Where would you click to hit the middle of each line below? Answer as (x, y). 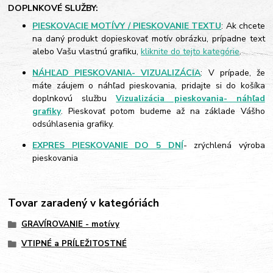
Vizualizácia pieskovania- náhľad (190, 98)
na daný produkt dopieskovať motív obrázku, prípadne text (149, 38)
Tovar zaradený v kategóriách (84, 203)
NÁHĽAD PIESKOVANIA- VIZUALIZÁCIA (117, 73)
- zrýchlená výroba (224, 145)
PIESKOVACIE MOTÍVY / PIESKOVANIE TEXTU (127, 26)
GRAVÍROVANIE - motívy (70, 225)
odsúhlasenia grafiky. (73, 124)
